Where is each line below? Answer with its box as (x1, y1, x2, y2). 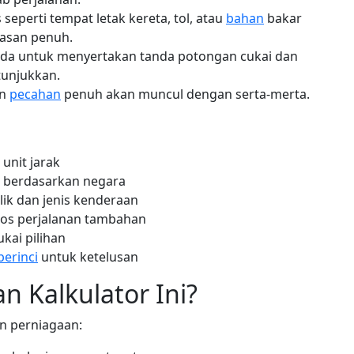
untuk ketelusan (38, 248, 138, 265)
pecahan (9, 85, 61, 103)
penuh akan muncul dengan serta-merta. (61, 85, 310, 103)
